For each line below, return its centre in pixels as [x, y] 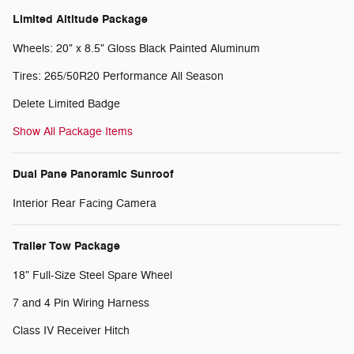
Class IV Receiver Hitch [71, 331]
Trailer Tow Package [66, 247]
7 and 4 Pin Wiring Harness [81, 303]
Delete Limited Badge [66, 104]
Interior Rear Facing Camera [85, 204]
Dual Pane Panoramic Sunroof [93, 175]
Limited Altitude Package [80, 20]
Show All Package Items [73, 132]
